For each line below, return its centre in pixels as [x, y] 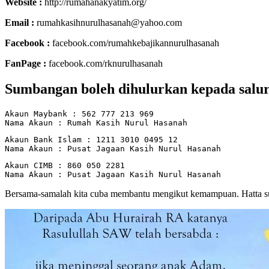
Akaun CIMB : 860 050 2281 [65, 165]
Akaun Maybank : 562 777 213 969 [79, 113]
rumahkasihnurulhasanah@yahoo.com [108, 23]
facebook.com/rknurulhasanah [104, 64]
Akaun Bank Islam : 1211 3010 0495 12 [91, 139]
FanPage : [26, 64]
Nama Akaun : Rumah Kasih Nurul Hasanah [96, 122]
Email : [20, 23]
